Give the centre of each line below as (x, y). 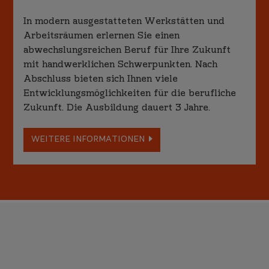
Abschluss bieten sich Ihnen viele (101, 80)
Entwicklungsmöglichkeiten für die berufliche (130, 94)
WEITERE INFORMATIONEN (88, 140)
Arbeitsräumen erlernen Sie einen (102, 36)
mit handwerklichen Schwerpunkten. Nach (121, 65)
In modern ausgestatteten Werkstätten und (124, 22)
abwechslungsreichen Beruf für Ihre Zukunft (127, 51)
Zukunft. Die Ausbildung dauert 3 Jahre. (117, 108)
